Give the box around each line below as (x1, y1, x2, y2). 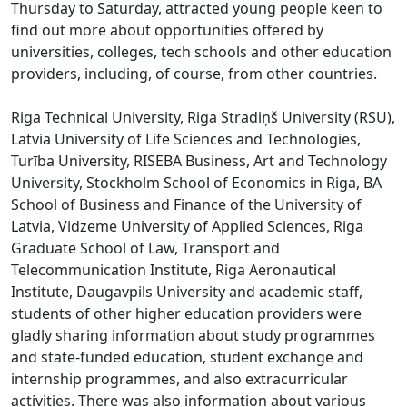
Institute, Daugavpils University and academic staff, (11, 281, 362, 302)
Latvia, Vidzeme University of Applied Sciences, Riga (11, 215, 363, 236)
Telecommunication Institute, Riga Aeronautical (11, 259, 336, 280)
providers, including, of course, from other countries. (11, 63, 377, 84)
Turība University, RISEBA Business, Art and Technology (11, 150, 387, 171)
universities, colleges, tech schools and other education (11, 41, 392, 62)
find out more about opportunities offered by (11, 19, 323, 40)
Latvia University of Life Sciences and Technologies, (11, 128, 361, 149)
